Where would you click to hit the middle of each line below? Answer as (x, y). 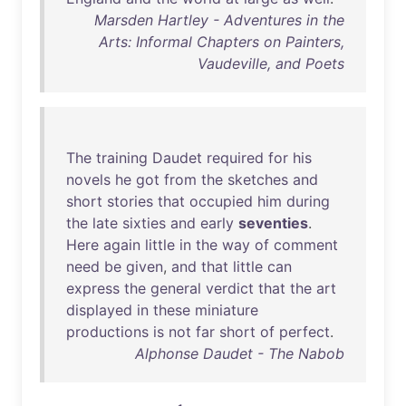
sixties (144, 223)
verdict (230, 288)
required (235, 158)
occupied (221, 201)
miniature (227, 310)
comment (306, 245)
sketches (258, 179)
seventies (273, 223)
